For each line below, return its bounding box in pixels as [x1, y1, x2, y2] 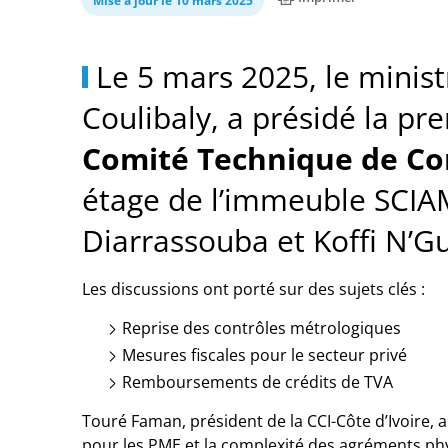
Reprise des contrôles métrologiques [122, 317, 401, 339]
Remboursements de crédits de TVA [122, 371, 393, 393]
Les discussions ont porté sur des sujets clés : [82, 278, 425, 300]
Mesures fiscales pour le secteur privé [122, 344, 407, 366]
